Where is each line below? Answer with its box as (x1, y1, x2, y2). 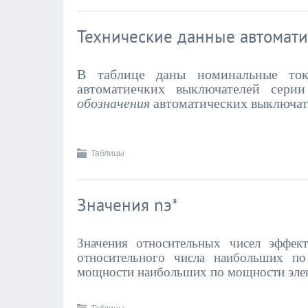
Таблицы (91, 148, 124, 158)
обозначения (77, 96, 150, 111)
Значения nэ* (77, 194, 178, 216)
